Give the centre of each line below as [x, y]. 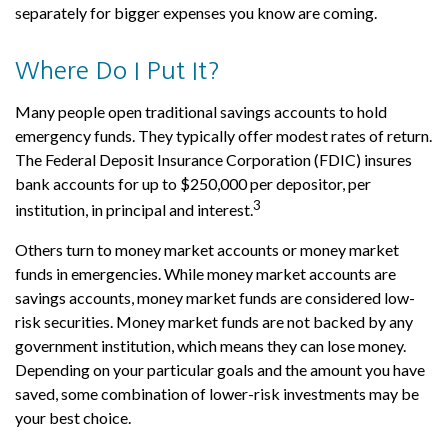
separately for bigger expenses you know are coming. [196, 13]
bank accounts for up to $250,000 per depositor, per [193, 184]
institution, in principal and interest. [134, 210]
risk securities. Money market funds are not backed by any [214, 321]
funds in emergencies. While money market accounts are [205, 273]
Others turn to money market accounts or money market [207, 249]
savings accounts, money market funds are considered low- [215, 297]
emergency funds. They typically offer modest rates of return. [223, 136]
